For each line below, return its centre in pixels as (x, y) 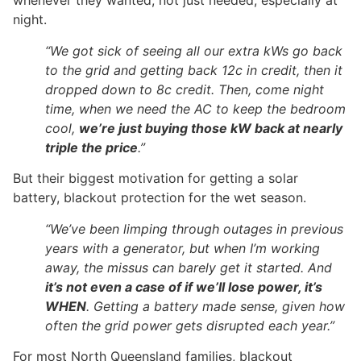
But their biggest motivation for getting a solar (156, 178)
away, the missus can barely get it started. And (189, 267)
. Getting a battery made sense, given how (216, 306)
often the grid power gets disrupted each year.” (190, 325)
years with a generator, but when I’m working (183, 248)
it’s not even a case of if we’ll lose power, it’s (184, 286)
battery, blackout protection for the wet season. (160, 198)
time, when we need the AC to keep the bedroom (195, 108)
